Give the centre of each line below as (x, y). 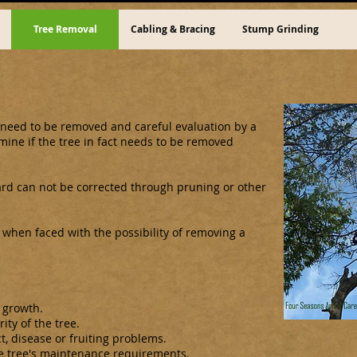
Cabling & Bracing (173, 29)
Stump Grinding (280, 29)
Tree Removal (65, 29)
